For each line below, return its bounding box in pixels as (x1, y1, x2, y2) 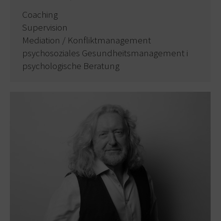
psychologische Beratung (22, 60, 119, 72)
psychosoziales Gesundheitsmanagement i (22, 47, 188, 59)
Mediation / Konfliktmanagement (22, 34, 151, 46)
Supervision (22, 21, 68, 34)
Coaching (22, 8, 58, 21)
